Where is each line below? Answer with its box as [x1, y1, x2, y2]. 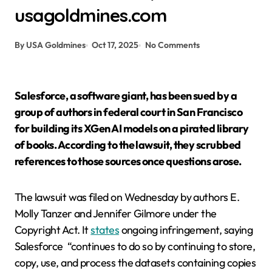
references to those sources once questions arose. [15, 154, 242, 168]
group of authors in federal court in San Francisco [15, 105, 242, 119]
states [90, 223, 120, 237]
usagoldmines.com [15, 4, 167, 27]
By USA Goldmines [15, 39, 86, 50]
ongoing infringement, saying [121, 223, 253, 237]
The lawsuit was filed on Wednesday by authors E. [15, 190, 240, 204]
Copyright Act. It [15, 223, 91, 237]
